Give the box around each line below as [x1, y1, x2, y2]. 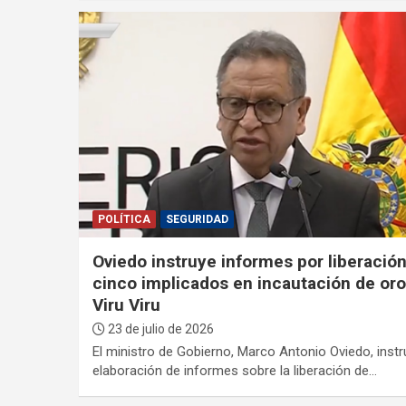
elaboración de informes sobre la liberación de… [92, 362, 377, 379]
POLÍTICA [97, 212, 150, 226]
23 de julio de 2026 [104, 321, 214, 336]
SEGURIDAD [165, 212, 228, 226]
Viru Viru [92, 294, 160, 315]
